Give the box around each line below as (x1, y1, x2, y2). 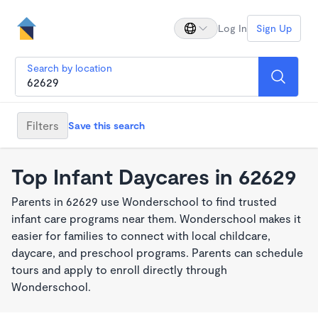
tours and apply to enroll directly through (11, 263, 227, 276)
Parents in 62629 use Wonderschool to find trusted (11, 194, 277, 208)
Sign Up (256, 22, 292, 34)
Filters (26, 118, 59, 132)
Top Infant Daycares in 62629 (11, 163, 296, 189)
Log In (218, 22, 247, 34)
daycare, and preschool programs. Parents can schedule (11, 246, 303, 259)
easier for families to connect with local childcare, (11, 229, 270, 242)
